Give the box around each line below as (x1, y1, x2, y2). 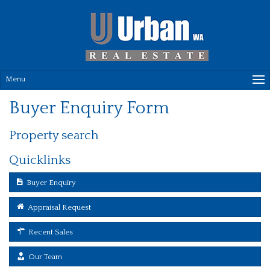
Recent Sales (28, 228, 73, 236)
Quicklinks (9, 153, 71, 167)
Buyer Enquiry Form (9, 98, 169, 118)
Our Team (28, 253, 62, 261)
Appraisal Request (28, 203, 91, 212)
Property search (9, 128, 99, 142)
